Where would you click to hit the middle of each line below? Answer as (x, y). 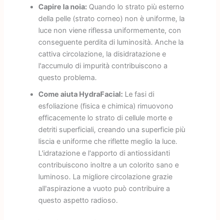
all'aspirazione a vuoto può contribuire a (104, 189)
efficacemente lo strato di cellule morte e (105, 118)
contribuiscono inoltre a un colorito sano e (108, 165)
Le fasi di (138, 95)
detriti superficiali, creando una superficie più (111, 130)
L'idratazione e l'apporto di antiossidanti (104, 153)
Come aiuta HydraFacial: (80, 95)
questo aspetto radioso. (78, 201)
